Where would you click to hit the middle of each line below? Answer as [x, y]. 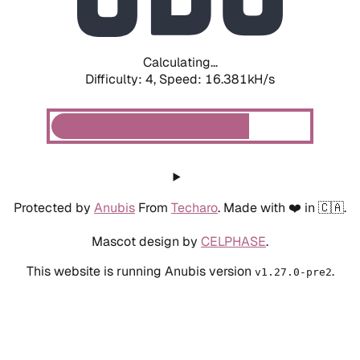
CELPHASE [233, 241]
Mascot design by [146, 241]
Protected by [54, 207]
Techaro [194, 207]
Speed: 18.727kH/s [217, 79]
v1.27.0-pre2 [293, 272]
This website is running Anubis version [140, 271]
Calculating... [180, 62]
